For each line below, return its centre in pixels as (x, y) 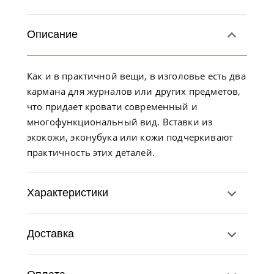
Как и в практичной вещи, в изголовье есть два (136, 76)
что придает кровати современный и (112, 106)
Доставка (50, 234)
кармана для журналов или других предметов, (134, 91)
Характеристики (68, 193)
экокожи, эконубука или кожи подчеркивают (130, 137)
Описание (52, 34)
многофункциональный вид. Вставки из (120, 122)
